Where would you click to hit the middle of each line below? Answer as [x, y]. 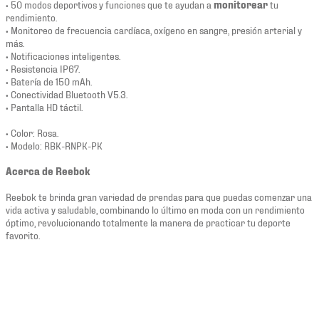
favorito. [23, 234]
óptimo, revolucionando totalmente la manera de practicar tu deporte [148, 221]
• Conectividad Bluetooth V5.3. [67, 93]
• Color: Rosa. [32, 132]
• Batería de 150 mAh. [49, 80]
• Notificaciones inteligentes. [63, 55]
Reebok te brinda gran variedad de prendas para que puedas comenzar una [159, 196]
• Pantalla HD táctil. [44, 106]
